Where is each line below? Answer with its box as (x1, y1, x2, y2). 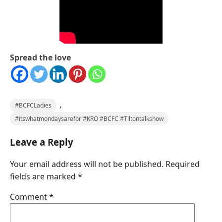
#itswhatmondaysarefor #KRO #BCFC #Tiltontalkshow (15, 114, 164, 123)
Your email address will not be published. (10, 159, 164, 170)
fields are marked (10, 171, 78, 182)
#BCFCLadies (15, 101, 52, 110)
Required (166, 159, 200, 170)
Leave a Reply (10, 135, 73, 148)
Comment (10, 191, 49, 203)
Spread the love (10, 52, 71, 63)
